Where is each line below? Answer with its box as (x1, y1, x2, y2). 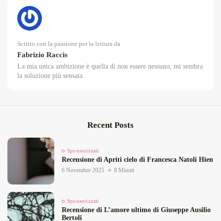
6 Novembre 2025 (62, 167, 104, 174)
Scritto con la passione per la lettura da (17, 40, 120, 48)
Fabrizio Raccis (17, 50, 68, 59)
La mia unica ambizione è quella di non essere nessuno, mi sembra (17, 63, 203, 71)
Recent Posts (87, 120, 134, 130)
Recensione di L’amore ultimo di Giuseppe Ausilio (62, 206, 211, 214)
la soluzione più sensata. (17, 72, 84, 80)
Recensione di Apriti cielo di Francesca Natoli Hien (62, 156, 213, 164)
